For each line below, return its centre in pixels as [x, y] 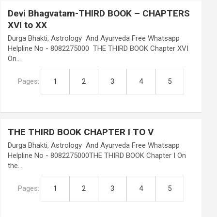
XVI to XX [28, 25]
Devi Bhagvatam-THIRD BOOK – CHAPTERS [99, 13]
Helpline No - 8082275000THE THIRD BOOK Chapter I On [97, 155]
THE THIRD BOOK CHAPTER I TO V [81, 132]
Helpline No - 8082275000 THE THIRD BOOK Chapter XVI [98, 48]
